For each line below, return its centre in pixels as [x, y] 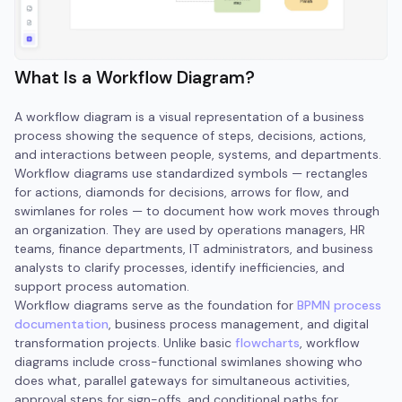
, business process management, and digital [239, 324]
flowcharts [267, 343]
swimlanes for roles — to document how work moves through [197, 211]
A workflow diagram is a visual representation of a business [189, 117]
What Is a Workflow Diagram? [135, 78]
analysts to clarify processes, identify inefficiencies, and [179, 268]
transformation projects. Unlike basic [125, 343]
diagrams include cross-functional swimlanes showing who [188, 362]
